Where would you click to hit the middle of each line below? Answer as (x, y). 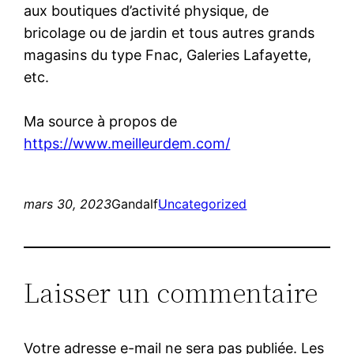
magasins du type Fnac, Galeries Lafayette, (168, 55)
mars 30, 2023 (68, 203)
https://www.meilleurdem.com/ (127, 143)
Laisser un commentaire (171, 292)
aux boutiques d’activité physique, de (147, 10)
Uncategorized (203, 203)
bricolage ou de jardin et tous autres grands (169, 32)
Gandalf (135, 203)
